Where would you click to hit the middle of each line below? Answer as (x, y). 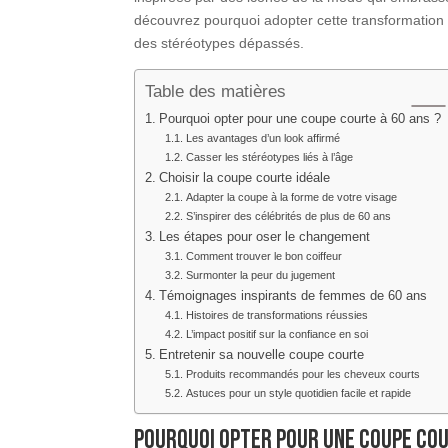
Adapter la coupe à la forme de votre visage (291, 196)
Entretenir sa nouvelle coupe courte (261, 354)
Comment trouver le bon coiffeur (263, 255)
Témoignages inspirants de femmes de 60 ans (292, 295)
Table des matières (216, 91)
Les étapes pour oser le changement (264, 236)
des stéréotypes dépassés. (219, 42)
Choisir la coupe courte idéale (244, 177)
